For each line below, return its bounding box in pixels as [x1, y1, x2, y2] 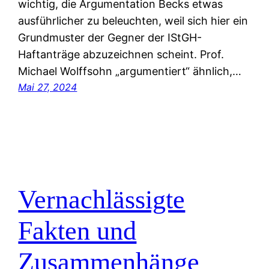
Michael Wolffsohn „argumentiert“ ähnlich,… [18, 65, 242, 78]
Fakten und [18, 216, 137, 246]
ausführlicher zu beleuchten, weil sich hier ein [18, 14, 249, 28]
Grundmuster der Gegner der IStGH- [18, 31, 202, 44]
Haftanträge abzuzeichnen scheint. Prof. [18, 48, 225, 61]
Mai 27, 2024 [18, 81, 77, 94]
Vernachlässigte [18, 184, 186, 214]
